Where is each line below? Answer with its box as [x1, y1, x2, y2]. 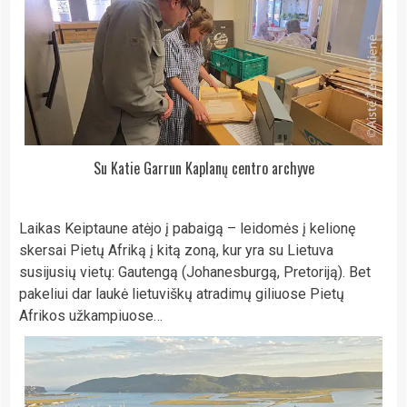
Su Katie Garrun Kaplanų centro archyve [93, 156, 314, 179]
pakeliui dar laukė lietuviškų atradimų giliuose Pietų [19, 284, 344, 303]
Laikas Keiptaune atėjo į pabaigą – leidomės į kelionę [19, 219, 355, 237]
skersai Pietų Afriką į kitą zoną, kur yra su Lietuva [19, 241, 333, 259]
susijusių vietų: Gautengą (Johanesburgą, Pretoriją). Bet [19, 263, 371, 281]
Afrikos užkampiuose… [19, 306, 163, 324]
